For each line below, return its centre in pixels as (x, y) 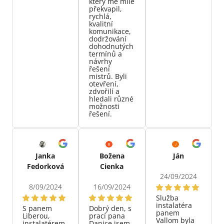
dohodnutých (111, 46)
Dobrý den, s (110, 208)
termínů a (106, 54)
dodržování (108, 39)
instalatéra (174, 205)
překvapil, (106, 9)
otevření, (104, 84)
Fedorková (45, 166)
